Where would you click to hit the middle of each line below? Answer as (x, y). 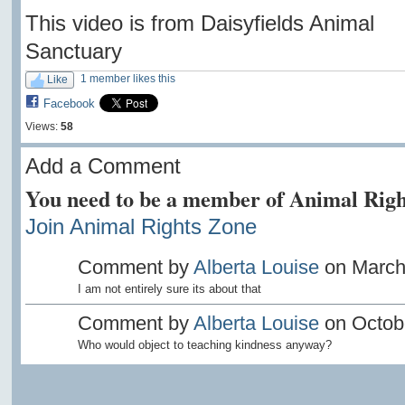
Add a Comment (103, 165)
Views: (41, 126)
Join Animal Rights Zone (141, 226)
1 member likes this (127, 78)
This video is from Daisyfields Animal (199, 24)
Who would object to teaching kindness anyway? (204, 345)
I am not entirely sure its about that (169, 289)
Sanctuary (73, 52)
